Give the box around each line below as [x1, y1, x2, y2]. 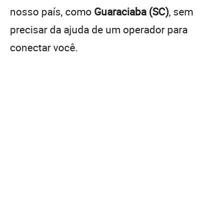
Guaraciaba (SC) [94, 4, 169, 18]
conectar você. [10, 40, 78, 54]
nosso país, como [10, 4, 94, 18]
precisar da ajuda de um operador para [10, 22, 188, 36]
